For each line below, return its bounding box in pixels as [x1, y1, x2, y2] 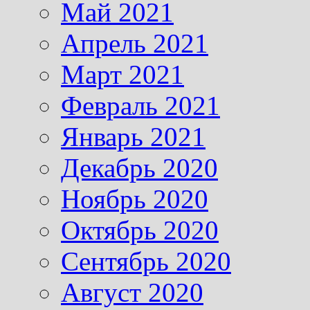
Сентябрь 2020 [61, 246, 231, 276]
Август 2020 [61, 277, 203, 307]
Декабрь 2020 [61, 152, 218, 183]
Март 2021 [61, 59, 184, 89]
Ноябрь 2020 [61, 183, 208, 214]
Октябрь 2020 [61, 215, 219, 245]
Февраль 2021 [61, 90, 220, 120]
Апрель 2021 [61, 28, 208, 58]
